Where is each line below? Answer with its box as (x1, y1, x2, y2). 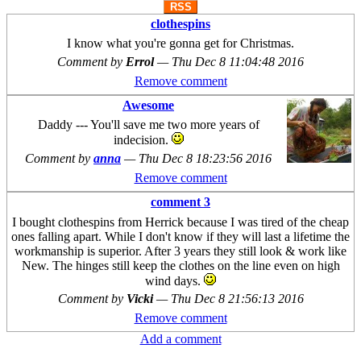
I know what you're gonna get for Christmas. (67, 36, 294, 51)
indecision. (113, 133, 172, 147)
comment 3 (151, 195, 210, 210)
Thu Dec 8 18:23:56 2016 (139, 151, 272, 166)
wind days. (145, 273, 204, 288)
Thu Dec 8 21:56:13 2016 (170, 292, 304, 306)
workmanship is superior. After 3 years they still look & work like (15, 243, 346, 258)
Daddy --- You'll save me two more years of (37, 118, 259, 132)
